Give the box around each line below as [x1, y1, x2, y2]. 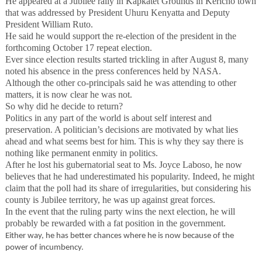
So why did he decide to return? [5, 101, 123, 111]
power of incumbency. [5, 243, 84, 252]
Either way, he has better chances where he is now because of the [5, 231, 234, 240]
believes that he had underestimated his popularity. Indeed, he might [5, 171, 254, 181]
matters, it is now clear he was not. [5, 89, 132, 99]
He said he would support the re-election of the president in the [5, 30, 236, 41]
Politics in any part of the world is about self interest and [5, 112, 212, 123]
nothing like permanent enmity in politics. [5, 147, 158, 158]
